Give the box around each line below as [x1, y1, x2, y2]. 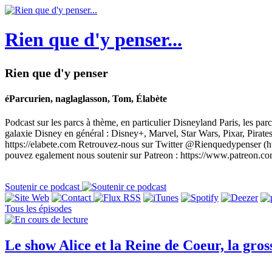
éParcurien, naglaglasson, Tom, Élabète [5, 93, 167, 104]
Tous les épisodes [5, 203, 72, 214]
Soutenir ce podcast [5, 182, 82, 192]
